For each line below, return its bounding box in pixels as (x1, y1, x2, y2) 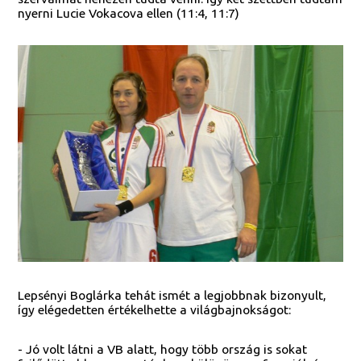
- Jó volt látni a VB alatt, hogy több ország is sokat (18, 341, 308, 356)
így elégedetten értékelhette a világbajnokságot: (18, 301, 292, 317)
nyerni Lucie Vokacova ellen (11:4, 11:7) (18, 6, 240, 21)
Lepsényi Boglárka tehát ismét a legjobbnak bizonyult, (18, 287, 327, 302)
